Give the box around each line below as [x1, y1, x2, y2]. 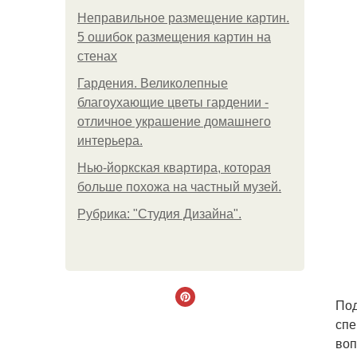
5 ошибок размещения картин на [77, 30, 271, 44]
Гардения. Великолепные [77, 76, 228, 90]
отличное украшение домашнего [77, 115, 271, 128]
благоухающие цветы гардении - [77, 96, 269, 109]
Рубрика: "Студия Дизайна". [77, 207, 241, 221]
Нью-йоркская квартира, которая [77, 161, 271, 175]
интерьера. [77, 134, 143, 147]
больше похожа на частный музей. [77, 180, 281, 194]
